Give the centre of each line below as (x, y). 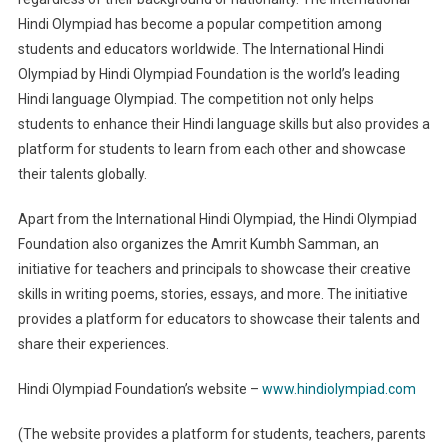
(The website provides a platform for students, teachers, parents (221, 434)
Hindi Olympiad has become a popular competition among (199, 24)
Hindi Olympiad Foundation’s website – (139, 389)
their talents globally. (82, 174)
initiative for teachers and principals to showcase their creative (214, 269)
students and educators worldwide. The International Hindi (200, 49)
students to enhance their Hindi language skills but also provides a (223, 124)
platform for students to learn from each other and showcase (211, 149)
